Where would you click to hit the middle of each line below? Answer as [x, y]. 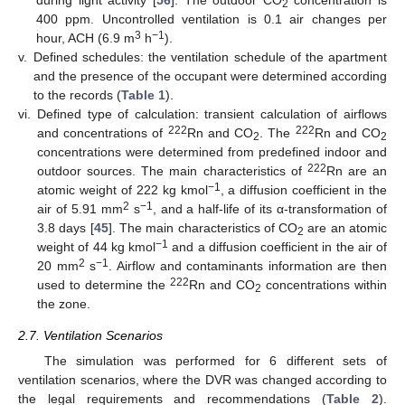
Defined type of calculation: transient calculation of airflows [212, 114]
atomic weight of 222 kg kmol [122, 190]
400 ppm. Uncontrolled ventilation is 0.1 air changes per [212, 19]
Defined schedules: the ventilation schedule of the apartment [210, 57]
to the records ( [77, 95]
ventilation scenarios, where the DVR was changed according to [202, 379]
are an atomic [346, 228]
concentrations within [324, 285]
